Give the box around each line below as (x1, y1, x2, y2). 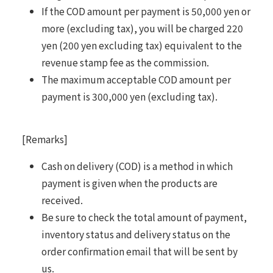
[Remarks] (21, 132, 68, 146)
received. (41, 193, 83, 207)
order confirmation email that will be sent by (41, 244, 238, 258)
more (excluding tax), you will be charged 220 (41, 21, 243, 35)
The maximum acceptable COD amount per (41, 73, 231, 87)
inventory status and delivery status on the (41, 227, 230, 241)
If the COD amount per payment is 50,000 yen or (41, 4, 250, 18)
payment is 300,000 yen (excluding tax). (41, 90, 218, 104)
